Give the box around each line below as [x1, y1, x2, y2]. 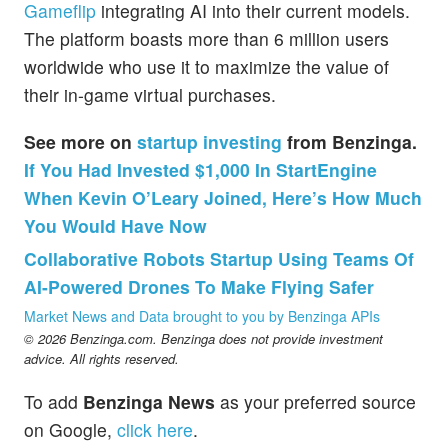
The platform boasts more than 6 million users [24, 25, 389, 51]
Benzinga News [83, 389, 215, 415]
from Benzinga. [282, 129, 417, 155]
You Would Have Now [24, 213, 207, 239]
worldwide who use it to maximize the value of [24, 53, 389, 79]
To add [24, 389, 83, 415]
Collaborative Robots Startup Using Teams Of [24, 246, 414, 272]
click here [117, 417, 193, 443]
